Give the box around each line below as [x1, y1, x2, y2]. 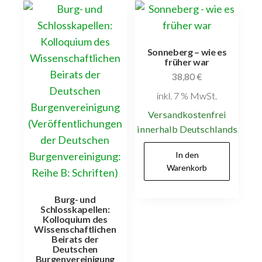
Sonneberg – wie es [147, 46, 227, 58]
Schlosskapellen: [40, 204, 110, 215]
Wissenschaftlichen [34, 223, 116, 235]
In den [175, 149, 199, 160]
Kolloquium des [43, 213, 108, 225]
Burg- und [54, 194, 96, 205]
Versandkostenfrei [147, 108, 226, 120]
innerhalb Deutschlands [136, 123, 237, 135]
